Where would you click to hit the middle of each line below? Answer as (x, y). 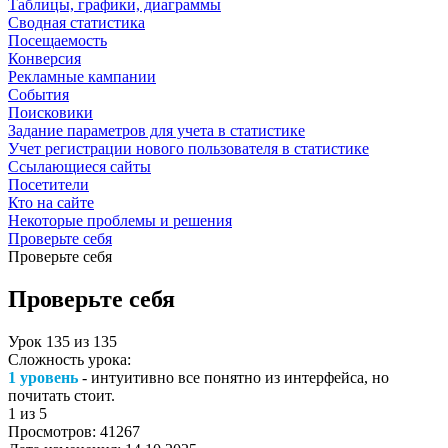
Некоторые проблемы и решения (120, 220)
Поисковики (50, 112)
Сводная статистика (76, 22)
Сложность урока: (69, 359)
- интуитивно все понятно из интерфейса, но (233, 377)
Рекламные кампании (82, 76)
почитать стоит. (61, 395)
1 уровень (43, 377)
